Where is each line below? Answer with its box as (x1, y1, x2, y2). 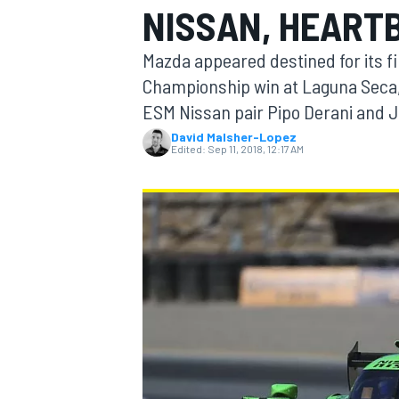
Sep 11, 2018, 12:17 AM (208, 142, 304, 155)
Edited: (171, 142, 206, 155)
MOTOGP (139, 112, 189, 129)
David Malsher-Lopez (171, 129, 297, 144)
